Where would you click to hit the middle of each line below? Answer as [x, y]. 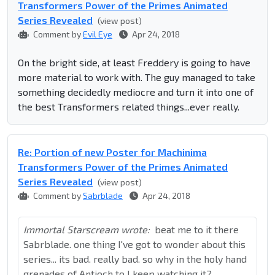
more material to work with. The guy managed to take [137, 77]
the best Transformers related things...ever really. [129, 107]
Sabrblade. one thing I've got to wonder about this [134, 244]
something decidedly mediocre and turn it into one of [136, 92]
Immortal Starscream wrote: [87, 230]
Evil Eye [98, 34]
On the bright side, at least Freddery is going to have [134, 63]
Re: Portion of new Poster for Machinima [112, 152]
